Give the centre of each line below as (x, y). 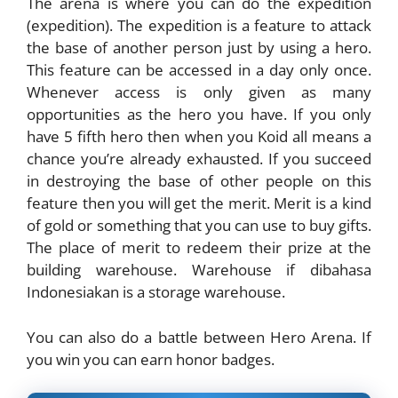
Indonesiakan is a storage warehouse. (156, 292)
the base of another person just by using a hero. (199, 48)
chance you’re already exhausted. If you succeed (199, 159)
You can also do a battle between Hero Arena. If (199, 337)
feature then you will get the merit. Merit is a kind (199, 203)
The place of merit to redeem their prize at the (199, 248)
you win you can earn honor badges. (151, 359)
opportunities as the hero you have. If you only (199, 115)
